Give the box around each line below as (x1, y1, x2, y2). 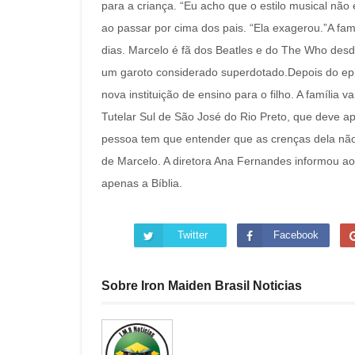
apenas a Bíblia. (101, 177, 182, 189)
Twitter (177, 229, 208, 241)
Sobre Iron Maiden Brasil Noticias (101, 279, 302, 292)
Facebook (273, 229, 319, 241)
